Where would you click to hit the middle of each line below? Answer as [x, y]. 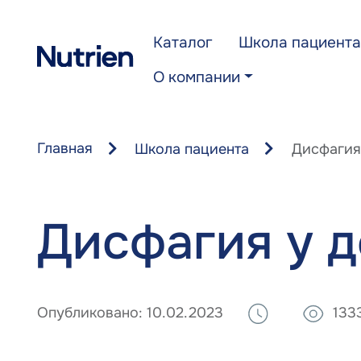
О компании [196, 77]
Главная [64, 148]
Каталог [183, 43]
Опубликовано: [89, 313]
